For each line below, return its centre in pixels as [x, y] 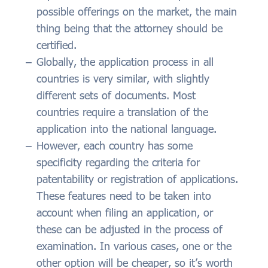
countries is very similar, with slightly [123, 79]
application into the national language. [127, 129]
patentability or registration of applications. [137, 179]
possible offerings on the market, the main [137, 12]
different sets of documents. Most [116, 95]
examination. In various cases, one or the [134, 246]
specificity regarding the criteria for [118, 162]
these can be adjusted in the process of [130, 229]
